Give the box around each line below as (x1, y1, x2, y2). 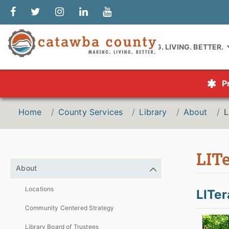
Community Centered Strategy (25, 203, 114, 212)
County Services (58, 107, 123, 117)
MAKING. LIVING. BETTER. (131, 42, 225, 51)
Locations (25, 185, 54, 193)
